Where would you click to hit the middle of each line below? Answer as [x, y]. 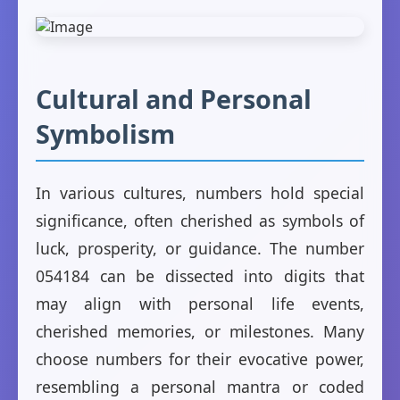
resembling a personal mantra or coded [200, 387]
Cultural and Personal [174, 99]
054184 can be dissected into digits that [200, 276]
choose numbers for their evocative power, [200, 359]
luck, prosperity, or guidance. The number [200, 249]
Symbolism [105, 134]
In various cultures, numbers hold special [200, 193]
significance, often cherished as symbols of [200, 221]
